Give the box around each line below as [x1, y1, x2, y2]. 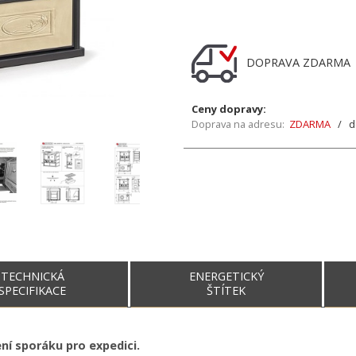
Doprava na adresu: [192, 117, 284, 131]
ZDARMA [289, 117, 331, 131]
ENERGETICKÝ [188, 269, 264, 284]
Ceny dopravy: [192, 102, 266, 116]
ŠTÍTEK [207, 283, 246, 298]
